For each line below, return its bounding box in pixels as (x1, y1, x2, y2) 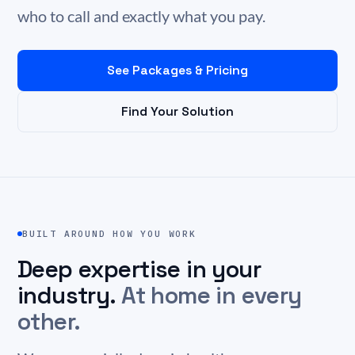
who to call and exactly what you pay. (17, 6, 265, 25)
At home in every (121, 280, 302, 311)
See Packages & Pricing (107, 62, 248, 78)
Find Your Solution (121, 103, 234, 120)
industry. (17, 280, 122, 311)
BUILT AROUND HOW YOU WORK (22, 227, 197, 239)
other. (17, 306, 81, 337)
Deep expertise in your (17, 254, 261, 284)
